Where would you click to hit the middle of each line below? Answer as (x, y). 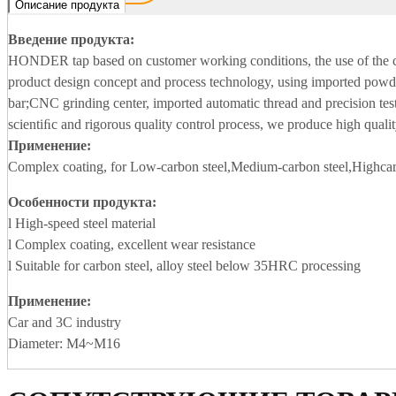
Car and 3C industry (65, 323)
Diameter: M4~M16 (64, 344)
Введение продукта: (71, 40)
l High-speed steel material (82, 224)
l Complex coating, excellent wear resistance (132, 245)
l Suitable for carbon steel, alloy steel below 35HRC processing (184, 266)
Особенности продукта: (82, 202)
